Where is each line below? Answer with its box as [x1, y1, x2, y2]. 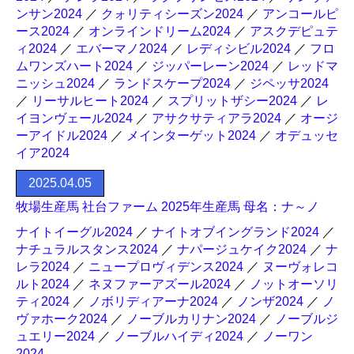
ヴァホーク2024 [16, 312, 107, 326]
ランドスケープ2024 [114, 77, 231, 90]
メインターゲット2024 [126, 129, 256, 142]
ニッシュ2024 [16, 77, 95, 90]
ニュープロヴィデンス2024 [88, 260, 243, 273]
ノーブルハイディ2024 [114, 330, 243, 343]
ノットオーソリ [250, 277, 338, 291]
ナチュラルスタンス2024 [16, 243, 158, 256]
